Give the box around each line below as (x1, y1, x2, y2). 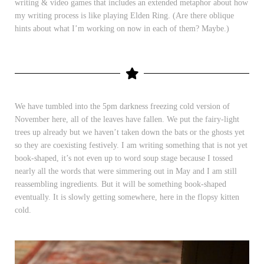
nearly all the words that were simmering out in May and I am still (15, 166, 237, 176)
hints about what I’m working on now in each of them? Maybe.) (15, 24, 229, 33)
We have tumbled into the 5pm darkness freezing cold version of (15, 101, 230, 111)
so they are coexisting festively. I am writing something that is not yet (15, 140, 247, 150)
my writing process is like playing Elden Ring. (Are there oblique (15, 11, 234, 20)
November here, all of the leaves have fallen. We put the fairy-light (15, 114, 239, 124)
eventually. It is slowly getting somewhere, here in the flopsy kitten (15, 192, 239, 202)
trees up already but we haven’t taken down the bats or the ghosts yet (15, 127, 245, 137)
